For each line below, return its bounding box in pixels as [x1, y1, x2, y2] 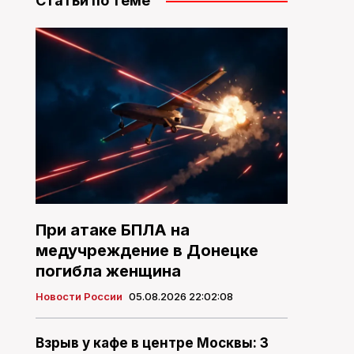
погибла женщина [35, 262, 181, 281]
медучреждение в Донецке [35, 241, 258, 261]
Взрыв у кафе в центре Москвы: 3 [35, 335, 269, 352]
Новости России [35, 290, 122, 303]
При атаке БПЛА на [35, 220, 190, 240]
